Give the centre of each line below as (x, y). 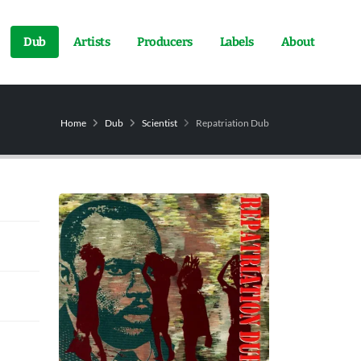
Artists (91, 42)
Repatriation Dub (232, 122)
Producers (165, 42)
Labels (237, 42)
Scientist (160, 122)
